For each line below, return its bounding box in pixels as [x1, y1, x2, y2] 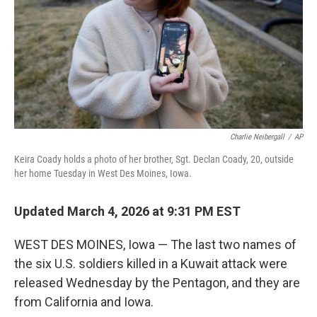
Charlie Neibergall [230, 132, 284, 142]
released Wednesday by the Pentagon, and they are [14, 275, 300, 290]
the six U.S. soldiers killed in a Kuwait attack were [14, 256, 287, 271]
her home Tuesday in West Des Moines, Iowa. [14, 168, 192, 179]
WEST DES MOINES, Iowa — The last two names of [14, 237, 296, 252]
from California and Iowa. [14, 294, 154, 309]
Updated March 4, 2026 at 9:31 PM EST [14, 204, 241, 219]
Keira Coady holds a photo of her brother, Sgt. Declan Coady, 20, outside [14, 154, 294, 165]
